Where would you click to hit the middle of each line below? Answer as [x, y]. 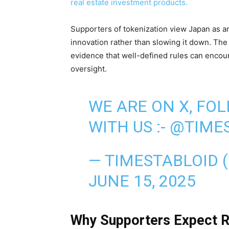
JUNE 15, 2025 [142, 181]
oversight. [89, 68]
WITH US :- [129, 127]
